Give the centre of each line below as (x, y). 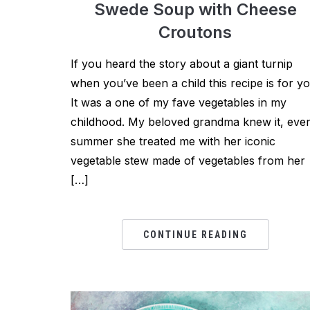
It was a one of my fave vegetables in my (179, 102)
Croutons (195, 32)
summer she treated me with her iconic (173, 141)
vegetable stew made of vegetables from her (188, 161)
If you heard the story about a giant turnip (182, 64)
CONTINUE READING (195, 235)
